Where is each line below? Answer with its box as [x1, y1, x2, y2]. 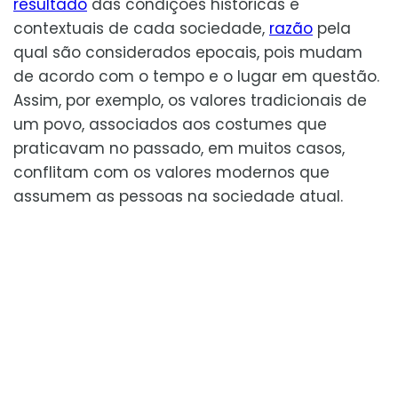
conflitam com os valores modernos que [13, 162, 330, 184]
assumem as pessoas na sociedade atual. [13, 186, 343, 208]
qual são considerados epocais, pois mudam [13, 42, 362, 64]
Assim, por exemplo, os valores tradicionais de [13, 90, 367, 112]
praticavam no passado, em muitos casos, [13, 138, 345, 160]
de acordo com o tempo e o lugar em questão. [13, 66, 379, 88]
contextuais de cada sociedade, [13, 18, 269, 40]
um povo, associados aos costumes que [13, 114, 327, 136]
